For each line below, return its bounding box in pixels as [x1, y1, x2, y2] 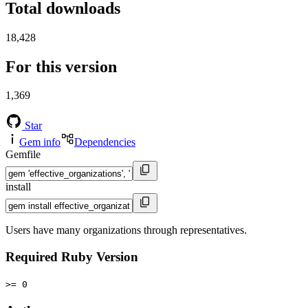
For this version [5, 57, 117, 76]
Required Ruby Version [5, 250, 138, 265]
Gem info [19, 136, 60, 148]
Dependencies [74, 136, 135, 148]
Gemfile [5, 148, 41, 161]
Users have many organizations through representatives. [5, 224, 247, 236]
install [5, 181, 31, 193]
